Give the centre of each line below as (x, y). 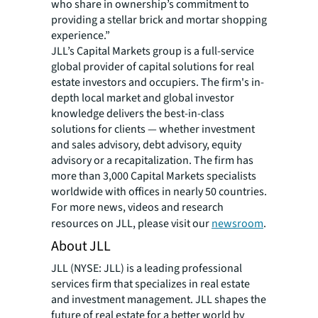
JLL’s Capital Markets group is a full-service (153, 51)
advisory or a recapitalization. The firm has (152, 160)
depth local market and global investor (143, 98)
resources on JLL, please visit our (131, 224)
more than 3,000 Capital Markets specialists (154, 176)
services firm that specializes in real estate (150, 284)
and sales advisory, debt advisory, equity (146, 145)
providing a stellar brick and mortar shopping (159, 20)
